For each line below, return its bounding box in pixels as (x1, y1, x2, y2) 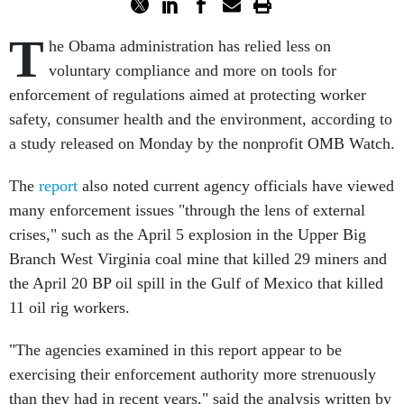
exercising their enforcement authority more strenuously (9, 365, 376, 383)
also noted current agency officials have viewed (78, 177, 394, 195)
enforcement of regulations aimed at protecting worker (9, 86, 366, 104)
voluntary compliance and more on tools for (49, 61, 336, 79)
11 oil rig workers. (9, 298, 130, 317)
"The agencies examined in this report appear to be (9, 341, 342, 359)
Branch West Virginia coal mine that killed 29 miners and (9, 250, 387, 268)
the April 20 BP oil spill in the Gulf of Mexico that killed (9, 274, 383, 292)
